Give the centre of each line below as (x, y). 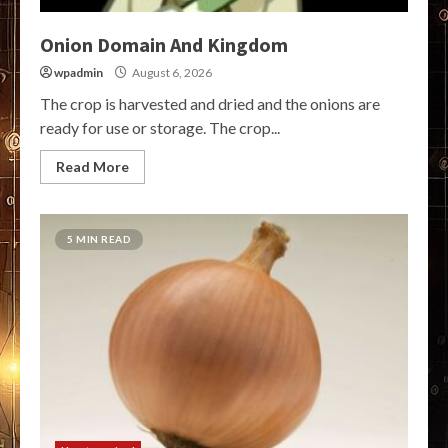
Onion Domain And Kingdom (164, 45)
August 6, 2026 (171, 73)
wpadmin (78, 73)
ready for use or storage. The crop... (160, 128)
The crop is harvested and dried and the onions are (210, 104)
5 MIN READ (99, 239)
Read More (92, 167)
